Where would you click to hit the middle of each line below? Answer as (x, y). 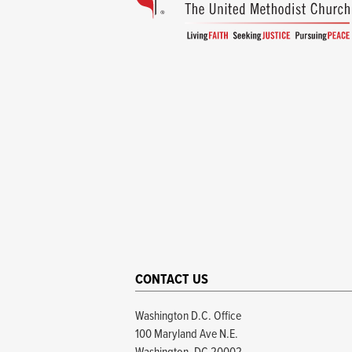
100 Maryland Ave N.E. (187, 334)
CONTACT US (172, 280)
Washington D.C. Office (188, 316)
